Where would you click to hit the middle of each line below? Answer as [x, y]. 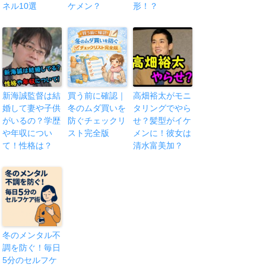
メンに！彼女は [162, 133]
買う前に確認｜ [97, 96]
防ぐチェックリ [97, 121]
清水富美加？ [158, 146]
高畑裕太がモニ [162, 96]
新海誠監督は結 [32, 96]
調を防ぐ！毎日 [32, 248]
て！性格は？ [28, 146]
